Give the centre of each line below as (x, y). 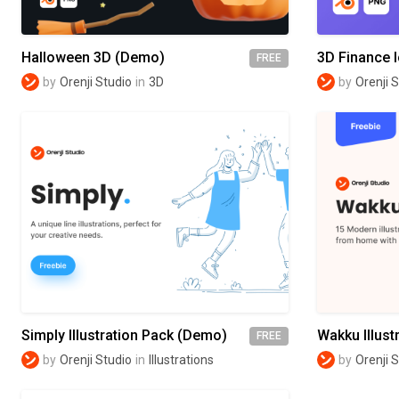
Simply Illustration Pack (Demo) (124, 335)
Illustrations (181, 359)
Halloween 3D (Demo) (93, 58)
